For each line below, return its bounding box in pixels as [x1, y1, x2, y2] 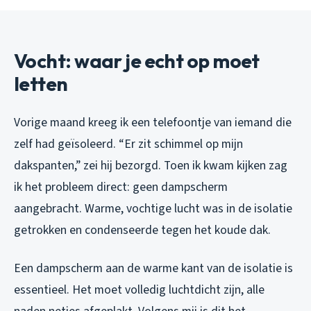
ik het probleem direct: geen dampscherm [14, 178, 228, 196]
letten [14, 71, 68, 96]
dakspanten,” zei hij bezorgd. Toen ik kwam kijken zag [14, 156, 287, 174]
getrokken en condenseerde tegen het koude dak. [14, 221, 271, 239]
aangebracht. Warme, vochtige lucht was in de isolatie [14, 199, 292, 217]
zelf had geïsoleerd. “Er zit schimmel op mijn [14, 135, 243, 153]
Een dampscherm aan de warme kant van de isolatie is [14, 259, 293, 277]
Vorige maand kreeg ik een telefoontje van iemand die [14, 113, 292, 131]
